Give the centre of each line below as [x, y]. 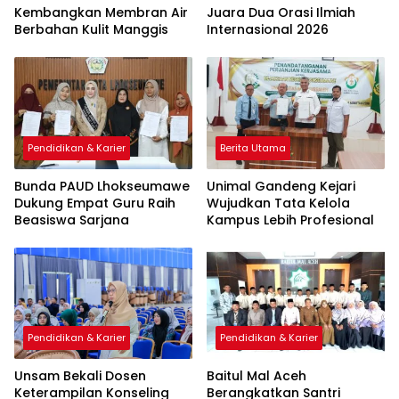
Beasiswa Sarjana [72, 220]
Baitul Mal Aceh [256, 376]
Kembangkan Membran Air [101, 12]
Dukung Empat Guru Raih [95, 203]
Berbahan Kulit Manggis [91, 29]
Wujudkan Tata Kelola [278, 203]
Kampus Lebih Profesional [290, 220]
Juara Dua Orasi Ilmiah [281, 12]
